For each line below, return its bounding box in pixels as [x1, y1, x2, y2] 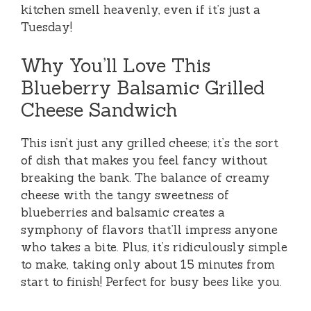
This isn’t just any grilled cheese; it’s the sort [21, 135, 278, 151]
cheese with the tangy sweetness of [21, 187, 229, 203]
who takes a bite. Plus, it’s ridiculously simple [21, 239, 287, 255]
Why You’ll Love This [21, 53, 210, 77]
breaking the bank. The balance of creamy [21, 169, 270, 185]
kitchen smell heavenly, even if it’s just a [21, 2, 260, 18]
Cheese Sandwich [21, 97, 178, 121]
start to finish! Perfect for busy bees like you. [21, 274, 282, 289]
